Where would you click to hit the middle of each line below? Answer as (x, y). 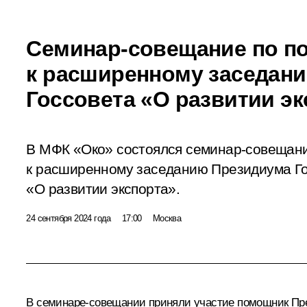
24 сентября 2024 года (69, 218)
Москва (167, 218)
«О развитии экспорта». (103, 189)
